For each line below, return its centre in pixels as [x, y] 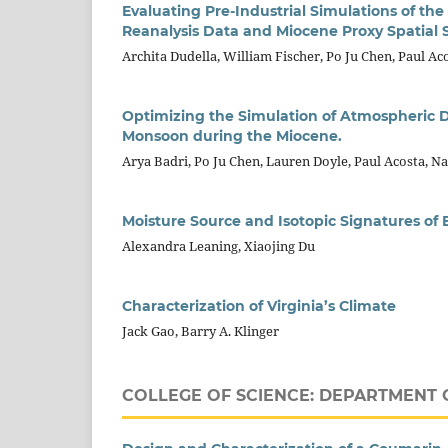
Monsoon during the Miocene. [232, 135]
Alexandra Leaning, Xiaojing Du [218, 245]
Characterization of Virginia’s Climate [259, 305]
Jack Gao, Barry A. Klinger [200, 330]
